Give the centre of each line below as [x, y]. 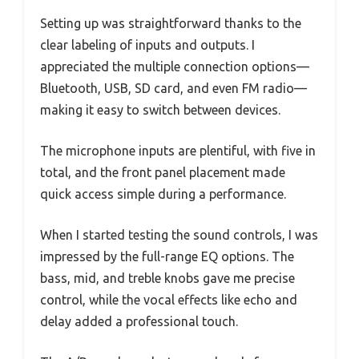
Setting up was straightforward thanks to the [171, 23]
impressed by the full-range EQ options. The [167, 256]
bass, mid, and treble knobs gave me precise [167, 278]
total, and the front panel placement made [163, 172]
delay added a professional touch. [139, 321]
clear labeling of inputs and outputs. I [147, 44]
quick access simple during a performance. [163, 194]
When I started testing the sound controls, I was [179, 234]
